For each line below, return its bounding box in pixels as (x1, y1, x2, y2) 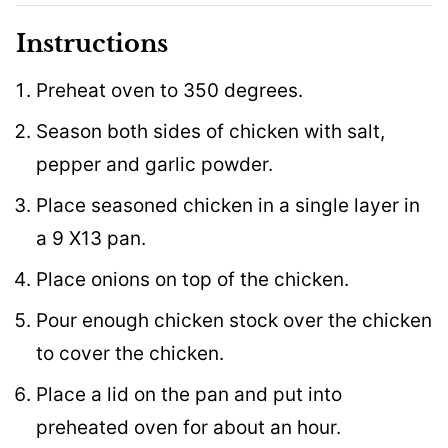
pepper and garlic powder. (36, 153, 273, 177)
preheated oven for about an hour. (36, 416, 341, 440)
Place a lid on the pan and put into (36, 383, 342, 407)
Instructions (16, 29, 174, 59)
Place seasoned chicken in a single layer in (36, 194, 420, 218)
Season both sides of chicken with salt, (36, 120, 385, 144)
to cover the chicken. (36, 342, 224, 366)
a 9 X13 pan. (36, 227, 146, 251)
